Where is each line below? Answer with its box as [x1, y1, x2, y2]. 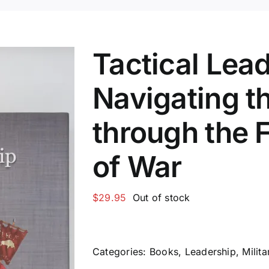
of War [92, 149, 182, 184]
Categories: [92, 246, 150, 258]
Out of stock [132, 192, 190, 204]
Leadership [184, 246, 236, 258]
